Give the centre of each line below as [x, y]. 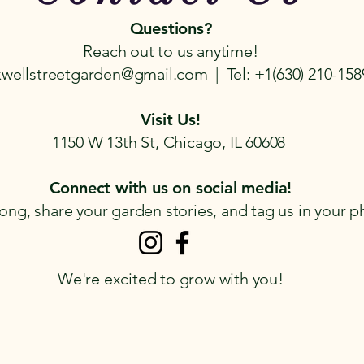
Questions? [171, 28]
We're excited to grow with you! [171, 279]
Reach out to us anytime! [171, 51]
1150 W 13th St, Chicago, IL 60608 [171, 142]
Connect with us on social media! [171, 188]
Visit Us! [171, 119]
